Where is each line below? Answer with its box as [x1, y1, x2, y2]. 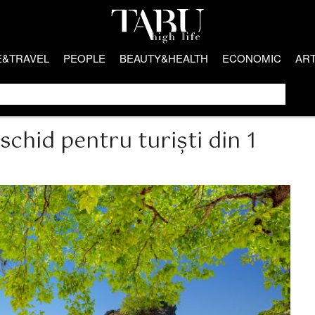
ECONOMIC [222, 51, 281, 65]
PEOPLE [63, 51, 105, 65]
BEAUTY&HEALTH [120, 51, 208, 65]
